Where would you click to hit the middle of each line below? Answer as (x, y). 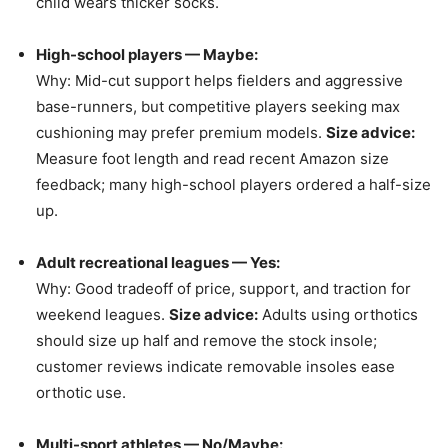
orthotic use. (81, 393)
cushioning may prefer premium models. (181, 133)
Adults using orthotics (338, 315)
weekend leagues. (102, 315)
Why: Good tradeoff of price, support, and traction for (223, 289)
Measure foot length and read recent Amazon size (212, 159)
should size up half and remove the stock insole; (206, 341)
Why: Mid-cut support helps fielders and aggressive (219, 81)
